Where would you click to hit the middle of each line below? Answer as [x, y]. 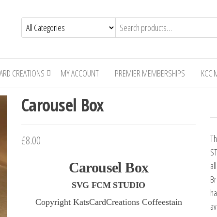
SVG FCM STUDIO [108, 185]
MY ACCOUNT [79, 73]
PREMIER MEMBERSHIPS [150, 73]
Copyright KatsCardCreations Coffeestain [108, 202]
